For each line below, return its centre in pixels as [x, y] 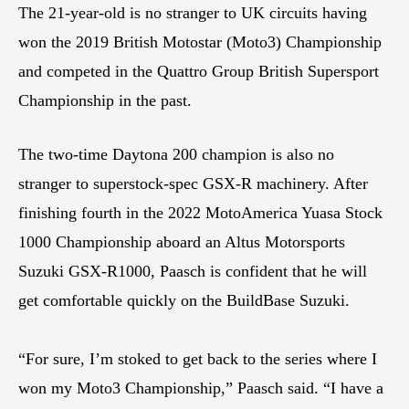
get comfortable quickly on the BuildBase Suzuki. [184, 300]
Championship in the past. [105, 100]
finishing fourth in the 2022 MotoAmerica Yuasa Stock [200, 212]
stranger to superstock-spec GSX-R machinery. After [193, 183]
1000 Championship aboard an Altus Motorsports [182, 241]
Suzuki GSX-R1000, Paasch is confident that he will [193, 271]
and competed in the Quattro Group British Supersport [199, 71]
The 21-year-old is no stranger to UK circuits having [193, 12]
